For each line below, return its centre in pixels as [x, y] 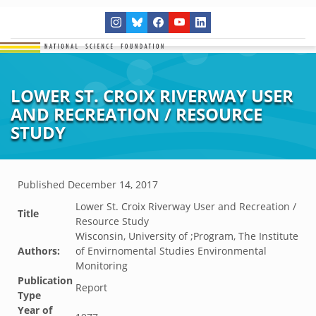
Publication [45, 280]
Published [43, 184]
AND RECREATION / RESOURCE [136, 114]
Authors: [39, 251]
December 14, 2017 [113, 184]
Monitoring [102, 266]
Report [91, 287]
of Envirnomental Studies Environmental [171, 251]
